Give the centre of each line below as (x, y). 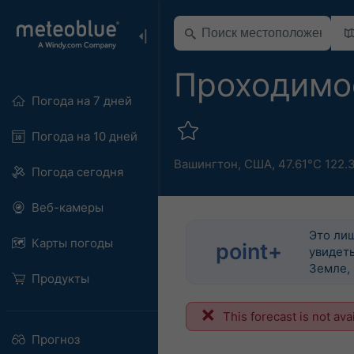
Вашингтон (206, 164)
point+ (249, 252)
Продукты (60, 279)
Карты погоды (72, 243)
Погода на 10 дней (84, 136)
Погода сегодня (77, 172)
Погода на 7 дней (81, 101)
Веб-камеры (67, 207)
